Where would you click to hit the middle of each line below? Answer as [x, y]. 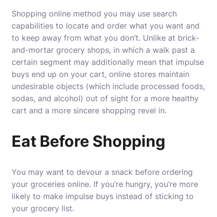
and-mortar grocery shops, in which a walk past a [103, 50]
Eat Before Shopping [88, 141]
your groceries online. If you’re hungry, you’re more [105, 184]
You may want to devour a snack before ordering [102, 172]
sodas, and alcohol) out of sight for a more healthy [105, 98]
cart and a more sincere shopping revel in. [89, 110]
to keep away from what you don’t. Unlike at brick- [105, 38]
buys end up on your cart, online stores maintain [101, 74]
